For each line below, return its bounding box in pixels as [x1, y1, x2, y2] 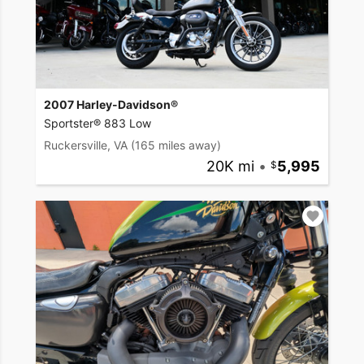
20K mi [206, 157, 254, 175]
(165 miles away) [131, 137, 221, 152]
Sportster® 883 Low [44, 115, 151, 130]
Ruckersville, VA [44, 137, 128, 152]
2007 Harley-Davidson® [44, 97, 178, 111]
